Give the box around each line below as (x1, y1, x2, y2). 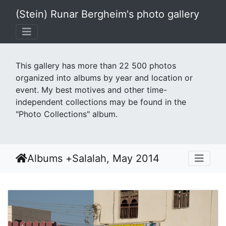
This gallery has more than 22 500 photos (16, 61, 176, 71)
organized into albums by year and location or (16, 73, 193, 83)
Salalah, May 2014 (72, 152, 159, 164)
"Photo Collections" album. (16, 109, 118, 119)
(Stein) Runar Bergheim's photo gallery (16, 8, 199, 20)
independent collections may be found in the (16, 97, 186, 107)
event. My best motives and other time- (16, 85, 167, 95)
